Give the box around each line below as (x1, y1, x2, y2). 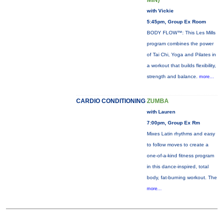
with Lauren (146, 109, 175, 114)
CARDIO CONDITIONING (76, 98, 145, 105)
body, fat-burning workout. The (146, 175, 217, 180)
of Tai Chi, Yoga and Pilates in (146, 52, 216, 57)
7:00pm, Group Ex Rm (146, 120, 200, 125)
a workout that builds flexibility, (146, 63, 216, 68)
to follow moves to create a (146, 142, 209, 147)
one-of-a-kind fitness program (146, 153, 214, 158)
